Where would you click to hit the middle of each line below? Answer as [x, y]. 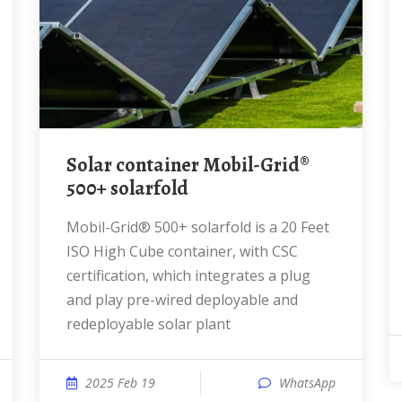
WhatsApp [307, 383]
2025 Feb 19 [120, 383]
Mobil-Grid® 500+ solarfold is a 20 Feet [73, 227]
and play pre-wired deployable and [182, 300]
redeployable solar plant [149, 324]
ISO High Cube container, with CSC [182, 251]
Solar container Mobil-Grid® [72, 165]
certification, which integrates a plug [188, 275]
